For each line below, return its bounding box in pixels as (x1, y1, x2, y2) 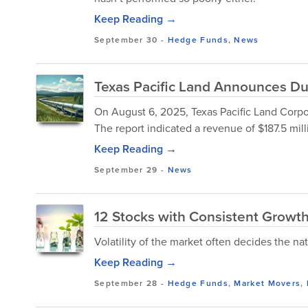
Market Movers (234, 277, 301, 289)
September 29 (94, 164, 158, 175)
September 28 (94, 277, 158, 289)
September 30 (94, 34, 158, 45)
